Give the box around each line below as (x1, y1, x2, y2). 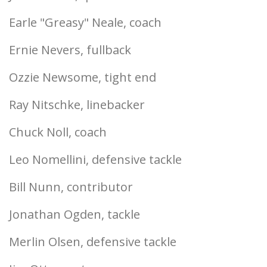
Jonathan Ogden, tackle (9, 206, 140, 222)
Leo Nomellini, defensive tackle (9, 151, 182, 167)
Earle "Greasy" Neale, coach (9, 14, 162, 30)
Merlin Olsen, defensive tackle (9, 234, 176, 250)
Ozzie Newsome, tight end (9, 69, 156, 85)
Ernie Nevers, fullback (9, 42, 131, 58)
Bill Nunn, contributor (9, 179, 133, 195)
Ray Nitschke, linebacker (9, 97, 145, 113)
